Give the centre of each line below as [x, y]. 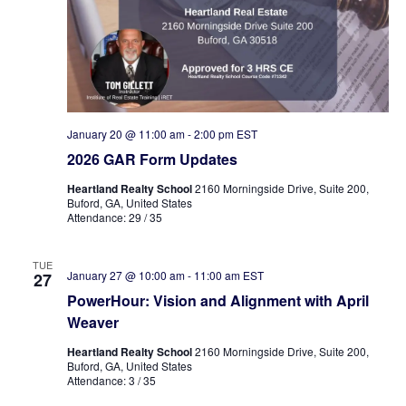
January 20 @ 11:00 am [126, 133]
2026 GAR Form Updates [152, 159]
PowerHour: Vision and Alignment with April [217, 300]
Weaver [92, 322]
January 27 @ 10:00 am [126, 275]
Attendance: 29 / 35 [114, 217]
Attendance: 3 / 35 [111, 380]
